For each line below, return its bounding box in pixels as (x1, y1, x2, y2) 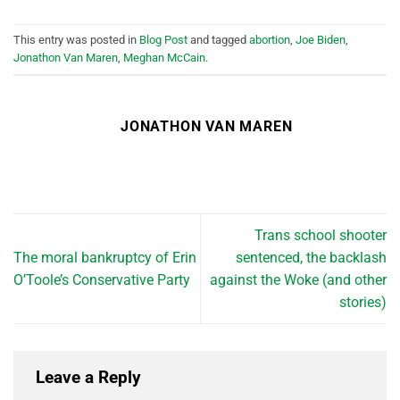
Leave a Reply (36, 366, 146, 387)
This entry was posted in (13, 32, 139, 46)
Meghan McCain (123, 50, 205, 64)
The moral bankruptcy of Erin (13, 248, 196, 266)
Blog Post (139, 32, 187, 46)
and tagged (187, 32, 249, 46)
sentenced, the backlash (236, 248, 387, 266)
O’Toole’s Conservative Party (13, 271, 190, 288)
